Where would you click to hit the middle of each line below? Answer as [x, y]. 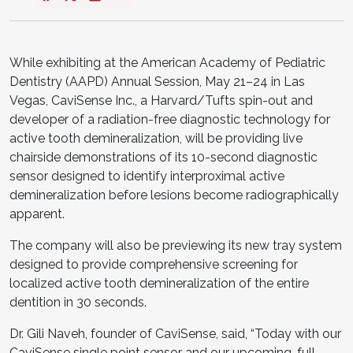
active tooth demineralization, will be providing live [156, 138]
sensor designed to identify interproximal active [147, 176]
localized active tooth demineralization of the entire [159, 283]
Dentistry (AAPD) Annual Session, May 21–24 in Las [157, 81]
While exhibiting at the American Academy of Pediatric [167, 62]
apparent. [37, 214]
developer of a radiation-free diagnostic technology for [170, 119]
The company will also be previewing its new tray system [176, 245]
